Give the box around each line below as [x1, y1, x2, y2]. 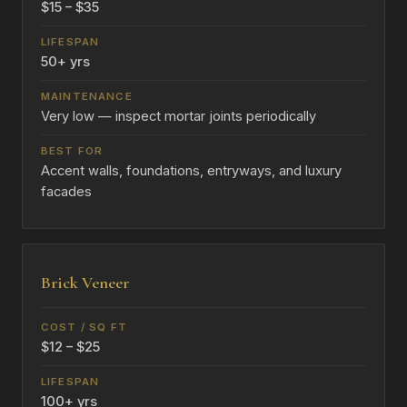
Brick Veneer [41, 273, 130, 293]
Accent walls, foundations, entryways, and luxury [41, 163, 342, 180]
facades [41, 184, 92, 201]
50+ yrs [41, 54, 90, 71]
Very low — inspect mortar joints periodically [41, 108, 316, 125]
